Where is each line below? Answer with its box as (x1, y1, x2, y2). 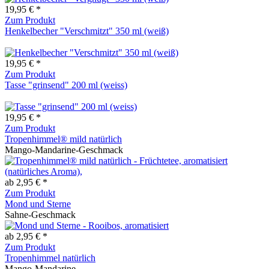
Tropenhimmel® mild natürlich (5, 133, 122, 144)
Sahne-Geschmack (5, 209, 76, 220)
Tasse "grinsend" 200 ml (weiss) (5, 79, 127, 90)
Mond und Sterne (5, 198, 71, 209)
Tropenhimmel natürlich (5, 252, 95, 263)
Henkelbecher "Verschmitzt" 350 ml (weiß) (5, 25, 169, 36)
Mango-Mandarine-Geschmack (5, 144, 123, 155)
